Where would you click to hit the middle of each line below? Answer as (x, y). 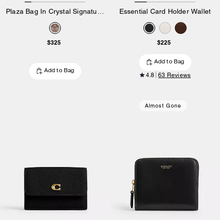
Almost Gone (163, 105)
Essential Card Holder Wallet (165, 11)
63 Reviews (175, 75)
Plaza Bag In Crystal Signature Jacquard (100, 11)
